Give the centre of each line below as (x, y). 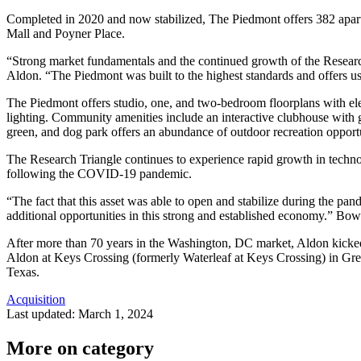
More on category (80, 348)
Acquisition (36, 299)
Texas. (23, 272)
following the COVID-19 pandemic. (99, 173)
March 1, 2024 (116, 313)
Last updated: (42, 313)
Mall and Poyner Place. (66, 33)
